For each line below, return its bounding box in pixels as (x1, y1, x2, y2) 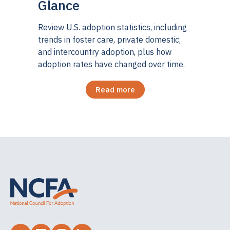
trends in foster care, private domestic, (38, 34, 181, 45)
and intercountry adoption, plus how (38, 46, 171, 57)
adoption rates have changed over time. (38, 59, 185, 69)
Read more (95, 84, 135, 94)
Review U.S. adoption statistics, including (38, 22, 187, 32)
